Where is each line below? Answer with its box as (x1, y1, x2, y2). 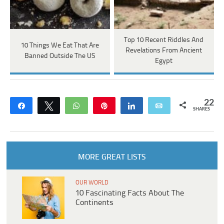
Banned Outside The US (24, 52, 95, 60)
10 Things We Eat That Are (20, 41, 99, 49)
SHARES (192, 107, 210, 112)
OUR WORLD (75, 179, 108, 186)
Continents (75, 198, 113, 207)
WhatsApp (86, 102, 120, 109)
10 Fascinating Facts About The (75, 189, 184, 198)
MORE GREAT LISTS (77, 153, 146, 162)
